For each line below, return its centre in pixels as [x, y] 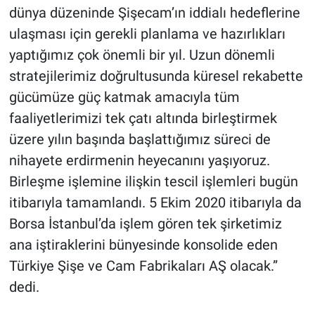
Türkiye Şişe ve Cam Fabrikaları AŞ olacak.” [143, 265]
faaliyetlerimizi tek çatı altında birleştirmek [143, 118]
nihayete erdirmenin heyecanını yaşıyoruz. [139, 160]
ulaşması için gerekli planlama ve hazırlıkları [147, 33]
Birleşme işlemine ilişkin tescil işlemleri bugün [153, 181]
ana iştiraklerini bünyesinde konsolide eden [143, 244]
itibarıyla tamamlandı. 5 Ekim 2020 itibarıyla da [155, 202]
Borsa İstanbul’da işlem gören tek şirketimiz [145, 223]
